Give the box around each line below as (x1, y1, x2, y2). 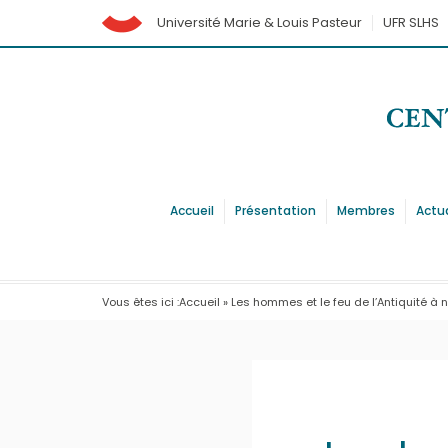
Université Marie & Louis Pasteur (157, 13, 362, 32)
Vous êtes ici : (102, 294, 179, 310)
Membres (337, 202, 396, 219)
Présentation (235, 202, 317, 219)
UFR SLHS (383, 13, 439, 32)
